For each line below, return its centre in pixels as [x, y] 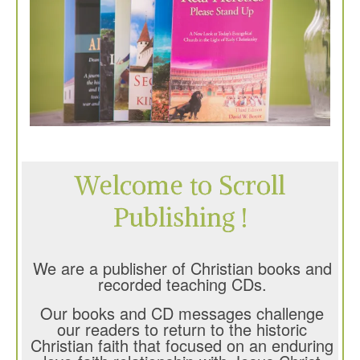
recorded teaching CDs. [182, 284]
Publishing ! [180, 218]
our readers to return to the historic [182, 329]
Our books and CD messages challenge [182, 313]
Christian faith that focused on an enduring [182, 345]
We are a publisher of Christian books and [182, 268]
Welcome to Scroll [180, 186]
